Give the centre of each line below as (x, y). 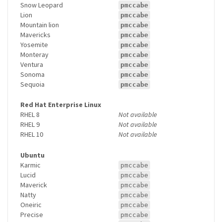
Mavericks (35, 34)
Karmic (30, 165)
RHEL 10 (32, 135)
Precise (32, 214)
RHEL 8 (30, 115)
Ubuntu (32, 155)
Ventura (32, 64)
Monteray (34, 54)
